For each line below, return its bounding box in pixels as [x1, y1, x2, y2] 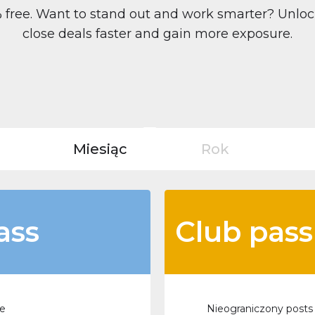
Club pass [175, 214, 314, 249]
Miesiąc [72, 141, 127, 157]
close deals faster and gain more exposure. [22, 26, 292, 41]
